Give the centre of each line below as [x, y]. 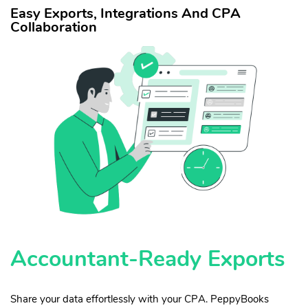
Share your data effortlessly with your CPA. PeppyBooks [140, 299]
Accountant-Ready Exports [148, 258]
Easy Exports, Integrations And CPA [125, 14]
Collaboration [54, 27]
